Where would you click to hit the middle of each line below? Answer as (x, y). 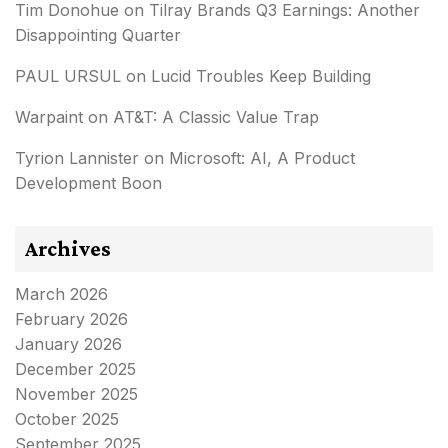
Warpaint (49, 116)
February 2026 (71, 318)
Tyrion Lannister (77, 157)
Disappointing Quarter (98, 34)
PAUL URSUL (68, 75)
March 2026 (61, 293)
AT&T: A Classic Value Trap (216, 116)
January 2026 (68, 343)
